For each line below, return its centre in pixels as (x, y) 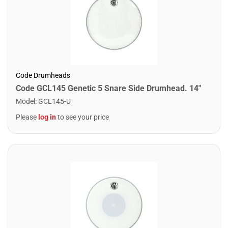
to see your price (82, 117)
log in (47, 117)
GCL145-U (54, 101)
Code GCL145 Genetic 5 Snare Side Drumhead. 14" (108, 88)
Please (27, 117)
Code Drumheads (43, 75)
